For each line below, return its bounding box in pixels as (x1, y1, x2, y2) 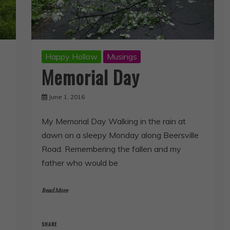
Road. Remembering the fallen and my (41, 143, 181, 154)
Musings (106, 51, 137, 62)
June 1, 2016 (48, 92, 85, 101)
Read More (41, 186, 68, 195)
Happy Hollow (45, 51, 98, 62)
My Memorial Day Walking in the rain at (41, 116, 186, 126)
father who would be (41, 157, 118, 168)
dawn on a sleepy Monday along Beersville (41, 129, 199, 140)
